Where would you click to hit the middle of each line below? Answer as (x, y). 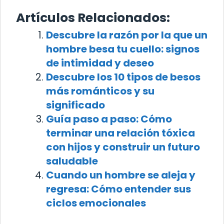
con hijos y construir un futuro (123, 147)
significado (75, 105)
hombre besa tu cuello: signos (123, 49)
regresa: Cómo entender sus (118, 189)
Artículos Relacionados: (93, 18)
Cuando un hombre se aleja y (121, 175)
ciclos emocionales (96, 203)
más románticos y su (100, 91)
